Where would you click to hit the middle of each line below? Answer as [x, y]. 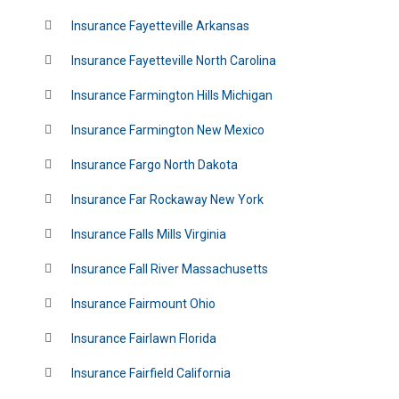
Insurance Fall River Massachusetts [169, 269]
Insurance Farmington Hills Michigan [171, 95]
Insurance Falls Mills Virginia [148, 234]
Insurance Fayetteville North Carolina [173, 61]
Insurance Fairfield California [151, 373]
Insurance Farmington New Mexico [167, 130]
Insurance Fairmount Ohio [143, 304]
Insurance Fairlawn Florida [143, 338]
